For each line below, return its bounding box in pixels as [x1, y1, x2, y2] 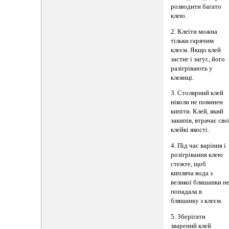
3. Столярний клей [171, 89, 224, 97]
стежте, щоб [171, 161, 207, 168]
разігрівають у [171, 64, 213, 72]
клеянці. [171, 74, 194, 81]
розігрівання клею [171, 151, 223, 159]
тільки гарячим [171, 37, 214, 44]
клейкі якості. [171, 126, 210, 134]
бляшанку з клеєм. [171, 197, 223, 205]
